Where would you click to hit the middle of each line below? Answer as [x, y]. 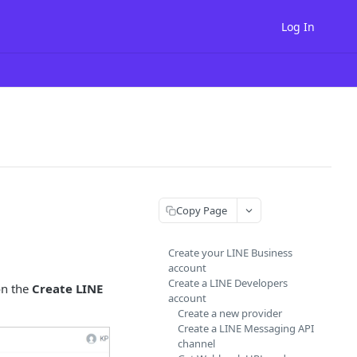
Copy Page [202, 210]
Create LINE [67, 288]
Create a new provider [230, 313]
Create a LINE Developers [228, 283]
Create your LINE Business [230, 253]
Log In [298, 26]
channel [196, 343]
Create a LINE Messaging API [246, 328]
